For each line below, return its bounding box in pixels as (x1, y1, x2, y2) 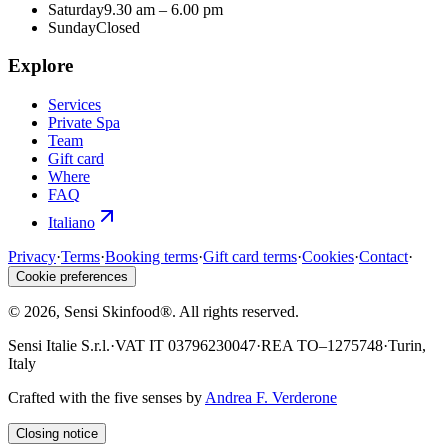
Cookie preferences (16, 269, 128, 285)
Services (48, 96, 101, 114)
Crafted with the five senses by (8, 389, 202, 407)
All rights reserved (179, 303, 295, 321)
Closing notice (16, 426, 98, 442)
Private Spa (48, 114, 120, 132)
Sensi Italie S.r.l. (8, 337, 110, 355)
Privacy (8, 248, 56, 266)
